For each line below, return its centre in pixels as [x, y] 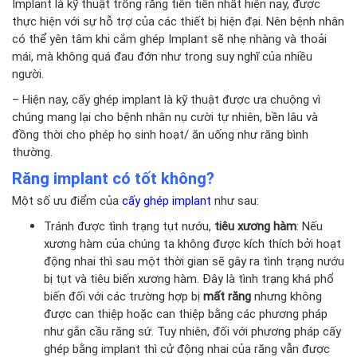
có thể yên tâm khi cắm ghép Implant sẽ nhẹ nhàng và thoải [169, 38]
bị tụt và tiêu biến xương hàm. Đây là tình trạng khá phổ [189, 278]
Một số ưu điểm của [67, 200]
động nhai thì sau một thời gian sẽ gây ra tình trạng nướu [194, 261]
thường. [32, 151]
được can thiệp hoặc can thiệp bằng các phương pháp [186, 313]
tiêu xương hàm [255, 226]
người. [28, 73]
